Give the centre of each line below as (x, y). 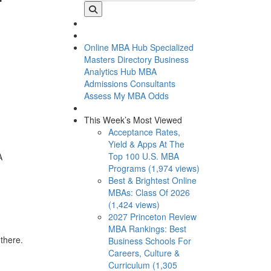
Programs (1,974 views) (154, 168)
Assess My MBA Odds (126, 95)
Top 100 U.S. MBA (143, 156)
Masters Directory (118, 59)
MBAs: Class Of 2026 (149, 192)
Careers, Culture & (144, 253)
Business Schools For (149, 240)
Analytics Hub (110, 71)
